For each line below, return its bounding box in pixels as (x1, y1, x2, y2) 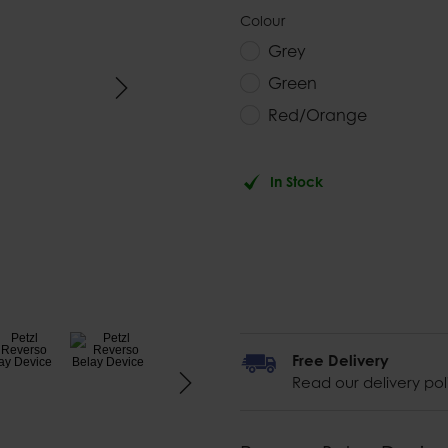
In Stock (270, 173, 323, 190)
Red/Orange (268, 105, 367, 125)
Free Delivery (292, 351, 389, 370)
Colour (240, 12, 285, 29)
